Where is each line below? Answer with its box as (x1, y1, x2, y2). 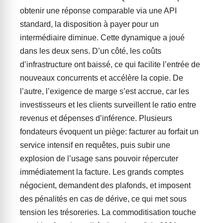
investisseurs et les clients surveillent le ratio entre (20, 101, 196, 109)
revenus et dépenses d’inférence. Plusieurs (20, 114, 172, 122)
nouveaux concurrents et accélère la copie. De (20, 74, 183, 82)
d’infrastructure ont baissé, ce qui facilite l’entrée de (20, 60, 200, 69)
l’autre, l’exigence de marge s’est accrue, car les (20, 87, 189, 96)
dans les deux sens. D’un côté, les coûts (20, 47, 161, 55)
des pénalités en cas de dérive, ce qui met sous (20, 195, 187, 203)
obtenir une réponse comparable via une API (20, 6, 177, 15)
